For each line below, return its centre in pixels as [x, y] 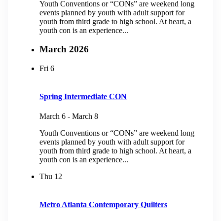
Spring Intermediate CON [83, 97]
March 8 [85, 116]
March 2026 [64, 49]
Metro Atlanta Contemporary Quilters [103, 204]
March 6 [53, 116]
